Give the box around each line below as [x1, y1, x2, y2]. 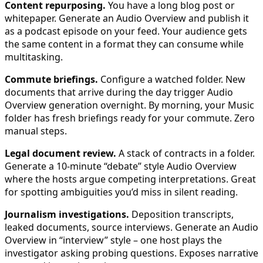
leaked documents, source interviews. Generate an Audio [5, 220, 258, 234]
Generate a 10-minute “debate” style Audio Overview [5, 159, 237, 173]
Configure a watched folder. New [98, 72, 245, 86]
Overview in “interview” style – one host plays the [5, 233, 222, 247]
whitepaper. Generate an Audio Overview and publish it [5, 11, 249, 25]
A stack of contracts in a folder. [116, 146, 255, 160]
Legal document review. [5, 146, 116, 160]
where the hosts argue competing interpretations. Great [5, 172, 256, 186]
